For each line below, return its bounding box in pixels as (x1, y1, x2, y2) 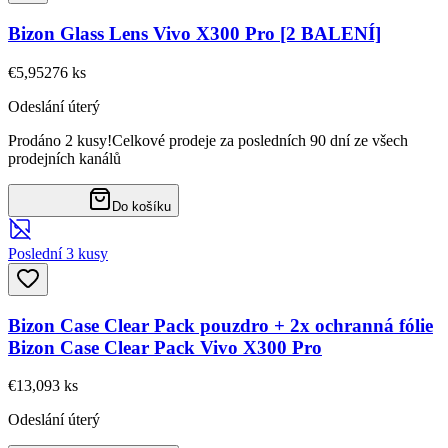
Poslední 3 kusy (8, 244, 108, 262)
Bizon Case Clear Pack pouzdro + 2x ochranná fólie (8, 314, 433, 336)
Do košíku (112, 198, 171, 214)
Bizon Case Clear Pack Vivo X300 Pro (8, 336, 322, 358)
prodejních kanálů (8, 149, 121, 167)
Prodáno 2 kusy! (8, 131, 112, 149)
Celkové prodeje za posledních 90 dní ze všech (112, 131, 408, 149)
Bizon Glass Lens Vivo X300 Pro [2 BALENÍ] (8, 23, 381, 45)
